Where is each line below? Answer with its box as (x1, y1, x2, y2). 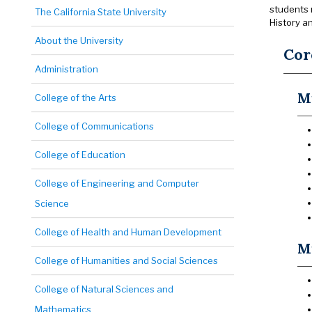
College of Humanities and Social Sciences (35, 255, 218, 266)
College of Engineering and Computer (35, 178, 199, 189)
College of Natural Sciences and (35, 283, 173, 295)
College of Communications (35, 120, 154, 132)
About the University (35, 35, 123, 46)
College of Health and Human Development (35, 226, 221, 237)
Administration (35, 63, 98, 75)
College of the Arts (35, 92, 116, 103)
